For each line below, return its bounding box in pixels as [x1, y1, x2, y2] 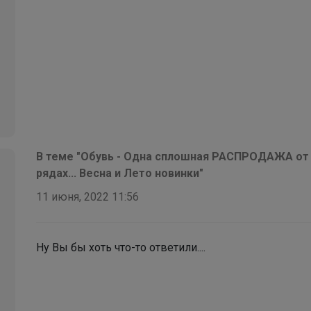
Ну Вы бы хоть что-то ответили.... [36, 240, 205, 254]
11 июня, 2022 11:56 [36, 190, 139, 203]
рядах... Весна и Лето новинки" [36, 166, 203, 180]
